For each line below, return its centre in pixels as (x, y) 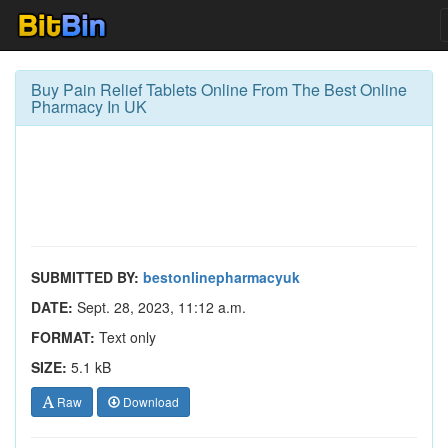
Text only (125, 337)
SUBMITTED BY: (85, 277)
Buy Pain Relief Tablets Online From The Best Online (219, 89)
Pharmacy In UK (89, 106)
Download (149, 401)
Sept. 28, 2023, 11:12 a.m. (159, 307)
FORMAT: (63, 337)
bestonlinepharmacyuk (221, 277)
